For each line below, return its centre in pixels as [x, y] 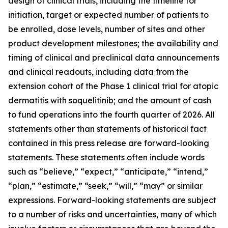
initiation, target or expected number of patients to [108, 15]
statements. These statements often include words [106, 157]
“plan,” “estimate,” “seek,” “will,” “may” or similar [105, 186]
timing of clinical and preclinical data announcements [114, 58]
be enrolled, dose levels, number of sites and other [107, 29]
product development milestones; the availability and [113, 43]
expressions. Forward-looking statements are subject [112, 200]
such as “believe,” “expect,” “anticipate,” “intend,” [108, 172]
